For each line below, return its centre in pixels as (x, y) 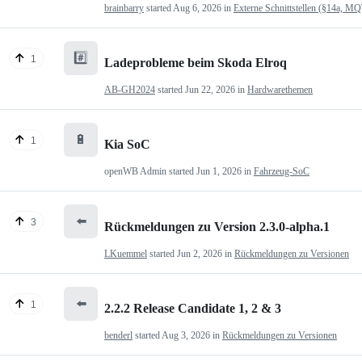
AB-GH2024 (130, 89)
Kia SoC (127, 145)
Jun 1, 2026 (219, 172)
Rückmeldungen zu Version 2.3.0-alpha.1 (217, 226)
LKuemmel (126, 253)
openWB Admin (135, 172)
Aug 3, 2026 (186, 335)
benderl (118, 335)
